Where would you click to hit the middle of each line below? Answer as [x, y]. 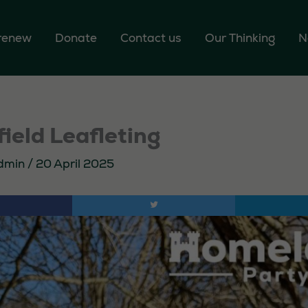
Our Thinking [240, 37]
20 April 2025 [75, 164]
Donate [76, 37]
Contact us [151, 37]
